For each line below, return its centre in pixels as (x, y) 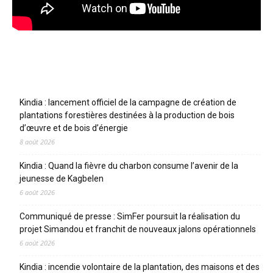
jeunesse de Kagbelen (62, 178)
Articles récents (50, 80)
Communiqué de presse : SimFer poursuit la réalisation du (130, 216)
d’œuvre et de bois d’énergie (74, 128)
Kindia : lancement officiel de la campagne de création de (128, 102)
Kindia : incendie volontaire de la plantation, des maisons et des (140, 267)
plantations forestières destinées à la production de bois (127, 115)
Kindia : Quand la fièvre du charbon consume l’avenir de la (129, 165)
